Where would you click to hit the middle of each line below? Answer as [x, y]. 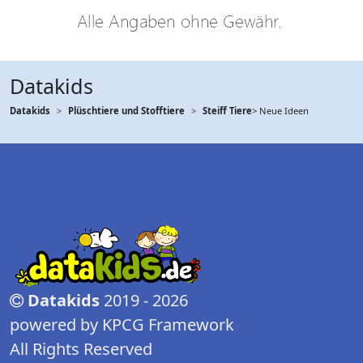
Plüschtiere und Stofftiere [126, 111]
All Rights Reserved [81, 349]
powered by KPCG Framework [122, 325]
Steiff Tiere [227, 111]
